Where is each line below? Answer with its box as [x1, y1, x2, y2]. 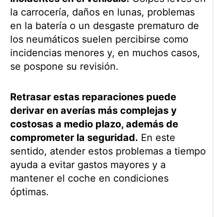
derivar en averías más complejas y [10, 105, 177, 117]
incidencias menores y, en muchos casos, [10, 47, 200, 59]
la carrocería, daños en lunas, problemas [10, 6, 195, 18]
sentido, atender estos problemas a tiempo [10, 145, 206, 157]
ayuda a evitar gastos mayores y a [10, 159, 166, 171]
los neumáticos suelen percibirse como [10, 33, 188, 46]
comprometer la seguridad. [10, 132, 138, 144]
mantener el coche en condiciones [10, 172, 169, 185]
